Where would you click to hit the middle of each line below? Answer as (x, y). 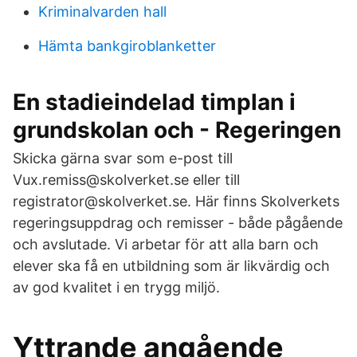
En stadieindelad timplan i (154, 102)
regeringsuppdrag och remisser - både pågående (178, 223)
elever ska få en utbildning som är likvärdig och (171, 266)
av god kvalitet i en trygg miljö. (116, 287)
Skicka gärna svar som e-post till (123, 158)
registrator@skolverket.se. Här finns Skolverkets (176, 201)
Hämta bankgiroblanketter (127, 46)
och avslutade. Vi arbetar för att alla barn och (166, 244)
